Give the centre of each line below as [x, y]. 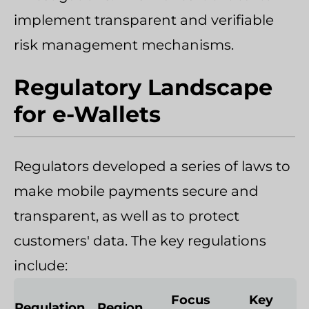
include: [41, 265]
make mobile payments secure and [136, 191]
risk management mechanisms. [124, 44]
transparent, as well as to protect [127, 216]
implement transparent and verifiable [144, 20]
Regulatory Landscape [143, 87]
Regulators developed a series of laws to [152, 166]
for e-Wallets [87, 114]
